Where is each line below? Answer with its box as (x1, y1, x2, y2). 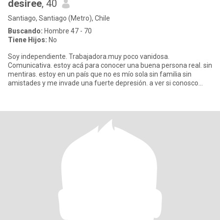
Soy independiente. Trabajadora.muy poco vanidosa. (8, 53, 169, 60)
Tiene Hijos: (8, 36, 47, 44)
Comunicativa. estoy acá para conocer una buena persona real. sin (8, 61, 212, 69)
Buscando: (8, 27, 43, 35)
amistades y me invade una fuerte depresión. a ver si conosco (8, 79, 198, 87)
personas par (8, 88, 49, 96)
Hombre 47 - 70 (43, 27, 92, 35)
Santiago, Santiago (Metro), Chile (8, 14, 110, 22)
